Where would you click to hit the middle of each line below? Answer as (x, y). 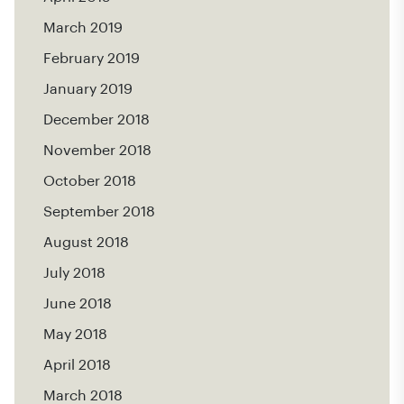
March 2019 (83, 28)
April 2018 (77, 365)
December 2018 (96, 119)
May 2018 (75, 334)
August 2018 (86, 242)
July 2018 (74, 273)
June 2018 (78, 303)
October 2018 (90, 181)
